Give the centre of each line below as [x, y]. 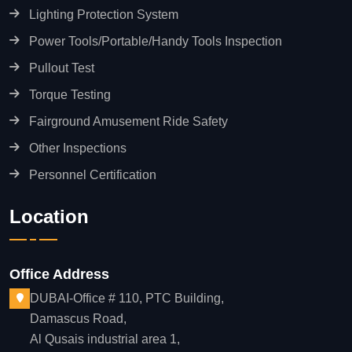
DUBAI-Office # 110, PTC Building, [127, 299]
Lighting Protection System [104, 14]
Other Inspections [78, 148]
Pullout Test [62, 68]
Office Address [59, 275]
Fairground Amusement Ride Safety [128, 121]
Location [49, 217]
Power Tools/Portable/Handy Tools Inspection [156, 41]
